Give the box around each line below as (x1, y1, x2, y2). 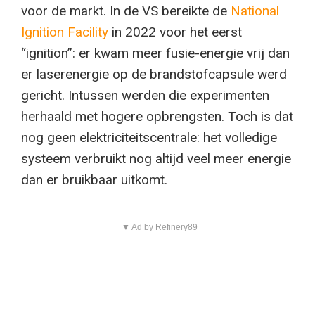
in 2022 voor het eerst (108, 24, 242, 41)
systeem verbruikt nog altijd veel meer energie (21, 150, 291, 167)
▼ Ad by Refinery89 (121, 222, 198, 233)
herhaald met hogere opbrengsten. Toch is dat (21, 108, 293, 125)
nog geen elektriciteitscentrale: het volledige (21, 129, 277, 146)
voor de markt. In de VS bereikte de (21, 3, 231, 20)
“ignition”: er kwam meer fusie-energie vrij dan (21, 45, 290, 62)
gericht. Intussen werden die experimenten (21, 87, 269, 104)
